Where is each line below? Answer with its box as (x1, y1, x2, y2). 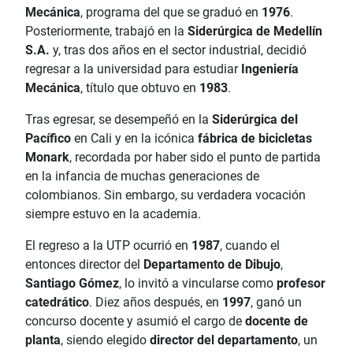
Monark (25, 150, 69, 165)
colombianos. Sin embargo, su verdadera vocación (25, 188, 306, 203)
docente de (245, 314, 308, 329)
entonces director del (25, 257, 143, 273)
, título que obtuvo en (80, 80, 199, 96)
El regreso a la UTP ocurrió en (25, 238, 191, 254)
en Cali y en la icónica (71, 131, 198, 147)
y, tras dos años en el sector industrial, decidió (50, 43, 307, 58)
